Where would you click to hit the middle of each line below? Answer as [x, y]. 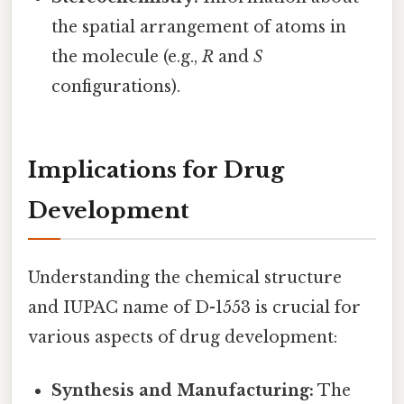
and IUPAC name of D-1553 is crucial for [194, 308]
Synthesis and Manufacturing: [183, 391]
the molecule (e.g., [127, 57]
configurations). [116, 87]
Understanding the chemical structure [185, 278]
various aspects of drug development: [183, 338]
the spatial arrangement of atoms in [199, 28]
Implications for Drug [156, 170]
